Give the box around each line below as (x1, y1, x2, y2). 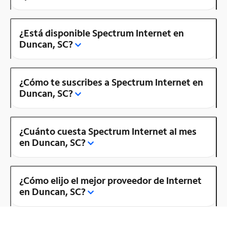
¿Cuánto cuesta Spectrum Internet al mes (19, 125, 197, 137)
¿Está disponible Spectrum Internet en (19, 26, 184, 39)
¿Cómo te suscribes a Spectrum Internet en (19, 75, 203, 88)
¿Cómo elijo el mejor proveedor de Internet (19, 174, 202, 186)
